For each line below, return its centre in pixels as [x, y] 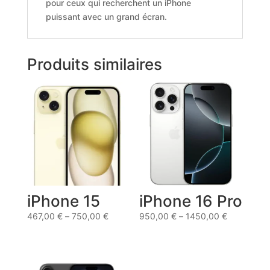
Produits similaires [94, 64]
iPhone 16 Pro [191, 201]
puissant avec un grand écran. [106, 17]
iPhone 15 [63, 201]
